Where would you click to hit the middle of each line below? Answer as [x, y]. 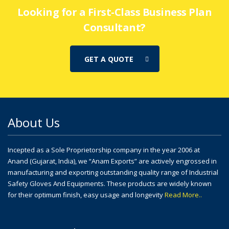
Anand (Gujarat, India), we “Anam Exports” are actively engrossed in [112, 161]
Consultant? [114, 28]
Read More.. [183, 195]
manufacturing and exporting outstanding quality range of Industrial [113, 173]
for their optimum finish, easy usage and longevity [86, 195]
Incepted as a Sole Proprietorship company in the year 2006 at [104, 150]
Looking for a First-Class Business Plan [114, 12]
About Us [34, 123]
